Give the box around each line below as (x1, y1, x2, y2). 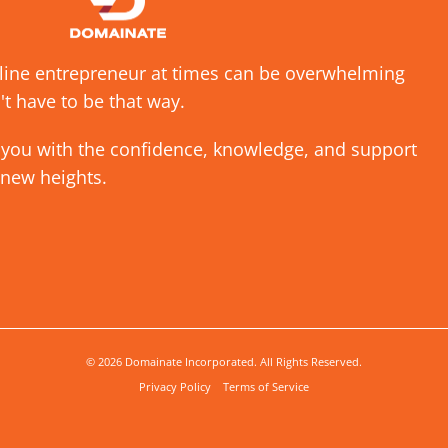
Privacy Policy (139, 379, 223, 395)
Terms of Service (223, 379, 309, 395)
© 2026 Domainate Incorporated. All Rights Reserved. (86, 354, 362, 370)
